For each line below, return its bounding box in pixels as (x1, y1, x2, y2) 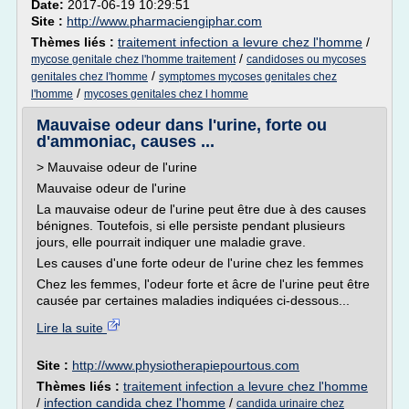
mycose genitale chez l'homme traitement (31, 53, 236, 66)
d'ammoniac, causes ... (37, 132, 215, 151)
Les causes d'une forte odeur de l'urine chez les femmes (37, 256, 363, 270)
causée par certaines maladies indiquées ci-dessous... (37, 293, 350, 308)
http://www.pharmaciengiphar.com (67, 14, 262, 28)
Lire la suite (37, 320, 107, 335)
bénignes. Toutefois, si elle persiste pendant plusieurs (37, 218, 345, 233)
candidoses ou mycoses (246, 53, 366, 66)
